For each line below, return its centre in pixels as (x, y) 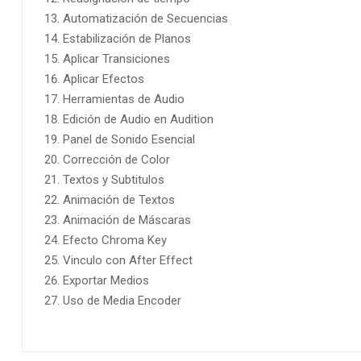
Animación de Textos (119, 200)
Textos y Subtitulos (114, 180)
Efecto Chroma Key (115, 241)
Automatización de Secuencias (145, 19)
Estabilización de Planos (127, 39)
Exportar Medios (106, 281)
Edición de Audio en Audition (138, 120)
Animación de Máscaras (127, 220)
